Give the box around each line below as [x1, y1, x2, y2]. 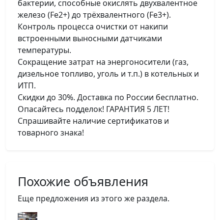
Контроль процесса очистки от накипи [18, 21, 168, 32]
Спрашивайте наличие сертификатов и [18, 115, 169, 126]
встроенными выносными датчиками [18, 33, 162, 44]
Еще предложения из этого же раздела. [18, 193, 169, 204]
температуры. [18, 45, 71, 55]
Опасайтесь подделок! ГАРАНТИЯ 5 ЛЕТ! [18, 104, 169, 114]
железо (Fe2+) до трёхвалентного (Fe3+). [18, 9, 171, 20]
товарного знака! [18, 127, 84, 138]
